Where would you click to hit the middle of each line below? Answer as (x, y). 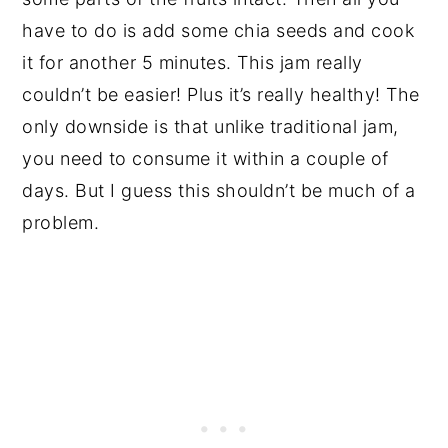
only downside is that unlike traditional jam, (210, 127)
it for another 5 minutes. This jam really (192, 63)
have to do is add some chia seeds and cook (218, 31)
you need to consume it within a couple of (205, 159)
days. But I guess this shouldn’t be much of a (219, 191)
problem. (61, 223)
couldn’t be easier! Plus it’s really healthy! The (221, 95)
